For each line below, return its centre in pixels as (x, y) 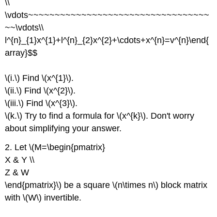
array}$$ (21, 53)
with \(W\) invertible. (43, 198)
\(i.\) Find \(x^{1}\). (39, 78)
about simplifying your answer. (63, 129)
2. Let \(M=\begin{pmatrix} (55, 147)
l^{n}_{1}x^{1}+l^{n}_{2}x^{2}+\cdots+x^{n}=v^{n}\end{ (107, 40)
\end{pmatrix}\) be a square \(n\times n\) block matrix (106, 185)
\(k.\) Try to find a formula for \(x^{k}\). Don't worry (100, 116)
